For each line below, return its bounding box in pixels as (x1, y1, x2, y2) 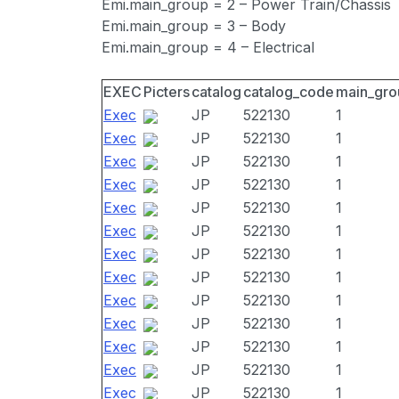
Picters (143, 83, 190, 101)
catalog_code (243, 83, 334, 101)
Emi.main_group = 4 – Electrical (102, 38, 314, 56)
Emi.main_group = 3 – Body (102, 17, 286, 35)
